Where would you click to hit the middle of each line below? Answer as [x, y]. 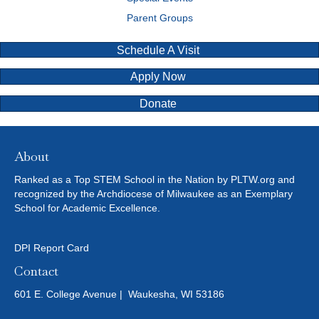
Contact [36, 271]
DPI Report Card [52, 247]
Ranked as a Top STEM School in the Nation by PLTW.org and [155, 179]
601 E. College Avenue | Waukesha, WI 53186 [119, 294]
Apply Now [158, 77]
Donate [158, 104]
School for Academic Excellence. [87, 208]
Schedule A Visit [158, 50]
